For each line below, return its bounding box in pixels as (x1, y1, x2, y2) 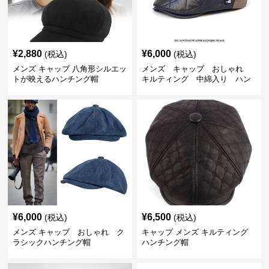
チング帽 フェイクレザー (141, 85, 235, 94)
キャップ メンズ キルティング (141, 228, 248, 237)
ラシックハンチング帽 (13, 238, 91, 247)
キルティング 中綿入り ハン (141, 74, 251, 83)
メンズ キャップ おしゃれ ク (13, 228, 125, 237)
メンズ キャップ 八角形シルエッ (13, 64, 127, 73)
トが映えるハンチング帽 (13, 74, 99, 83)
